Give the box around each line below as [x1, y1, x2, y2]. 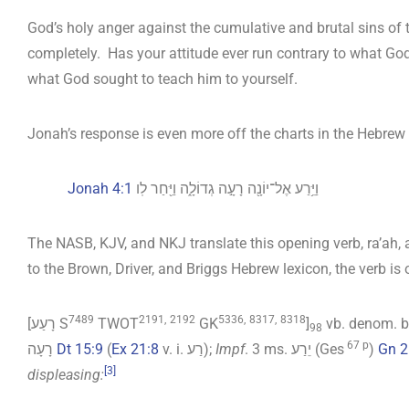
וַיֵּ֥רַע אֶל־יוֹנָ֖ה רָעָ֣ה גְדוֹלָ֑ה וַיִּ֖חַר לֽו [136, 180, 319, 198]
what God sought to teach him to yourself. [27, 70, 298, 89]
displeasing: [27, 366, 104, 384]
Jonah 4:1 [68, 180, 132, 198]
